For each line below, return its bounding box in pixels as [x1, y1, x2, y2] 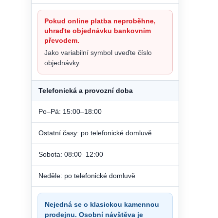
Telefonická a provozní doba [38, 86, 133, 94]
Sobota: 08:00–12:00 [38, 150, 103, 158]
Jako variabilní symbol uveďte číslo [44, 48, 152, 56]
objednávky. [44, 58, 81, 67]
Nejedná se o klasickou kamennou [45, 200, 159, 208]
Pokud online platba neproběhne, [44, 17, 156, 25]
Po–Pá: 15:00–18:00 [38, 107, 102, 115]
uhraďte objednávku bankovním [44, 26, 151, 35]
